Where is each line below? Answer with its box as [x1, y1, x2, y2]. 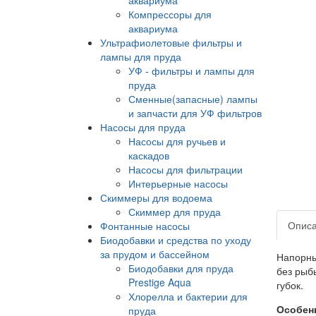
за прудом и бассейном [100, 246, 209, 261]
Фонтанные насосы [100, 218, 190, 233]
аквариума [128, 20, 178, 35]
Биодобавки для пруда [128, 260, 233, 275]
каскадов [128, 147, 169, 162]
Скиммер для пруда [128, 204, 221, 219]
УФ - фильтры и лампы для [128, 63, 255, 78]
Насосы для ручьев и [128, 133, 226, 148]
